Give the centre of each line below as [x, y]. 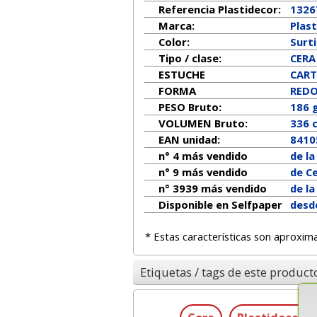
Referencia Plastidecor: [219, 9]
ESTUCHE [181, 74]
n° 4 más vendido [203, 155]
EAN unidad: [189, 139]
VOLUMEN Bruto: [203, 123]
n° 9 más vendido [203, 172]
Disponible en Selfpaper [220, 204]
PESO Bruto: [190, 106]
